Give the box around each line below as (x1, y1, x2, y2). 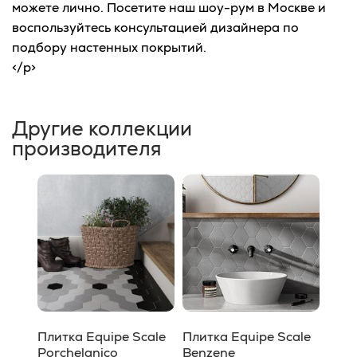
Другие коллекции (12, 116, 192, 141)
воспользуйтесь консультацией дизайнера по (12, 19, 299, 36)
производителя (12, 135, 162, 161)
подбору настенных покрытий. (12, 39, 206, 56)
